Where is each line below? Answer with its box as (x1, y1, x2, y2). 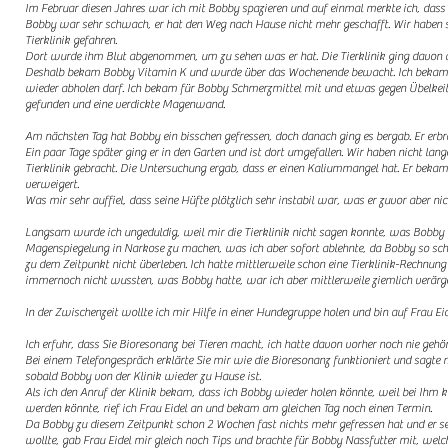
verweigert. (25, 177, 79, 191)
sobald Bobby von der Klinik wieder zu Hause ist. (25, 369, 263, 383)
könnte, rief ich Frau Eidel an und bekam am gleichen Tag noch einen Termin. (64, 401, 434, 415)
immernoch (25, 273, 83, 287)
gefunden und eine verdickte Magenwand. (25, 97, 227, 111)
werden (25, 401, 64, 415)
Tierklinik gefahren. (25, 33, 119, 47)
